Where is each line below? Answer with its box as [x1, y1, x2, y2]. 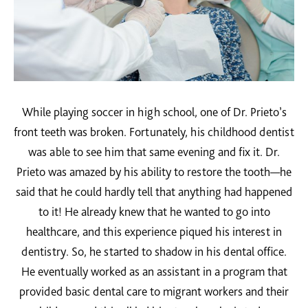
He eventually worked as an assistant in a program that [21, 264, 287, 279]
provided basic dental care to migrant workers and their [19, 284, 289, 299]
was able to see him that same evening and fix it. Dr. [28, 144, 280, 159]
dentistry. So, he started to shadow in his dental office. [21, 244, 287, 259]
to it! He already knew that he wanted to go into [38, 204, 270, 219]
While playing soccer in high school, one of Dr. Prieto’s [21, 104, 287, 120]
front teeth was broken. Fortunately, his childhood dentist [14, 124, 294, 140]
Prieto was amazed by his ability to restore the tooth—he [16, 164, 291, 179]
